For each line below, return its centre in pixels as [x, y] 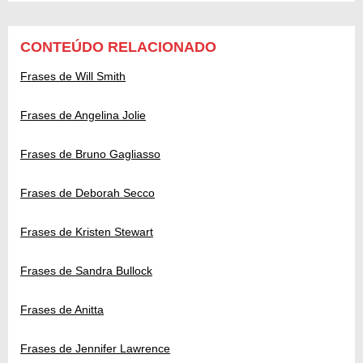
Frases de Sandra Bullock [86, 270]
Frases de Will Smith [73, 76]
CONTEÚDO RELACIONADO [118, 47]
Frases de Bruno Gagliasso [90, 154]
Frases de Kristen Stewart [87, 231]
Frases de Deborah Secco [88, 192]
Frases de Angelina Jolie [83, 115]
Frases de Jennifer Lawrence [95, 348]
